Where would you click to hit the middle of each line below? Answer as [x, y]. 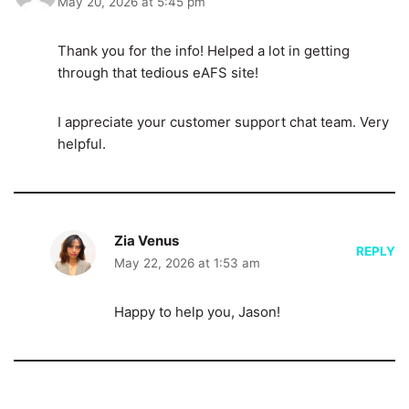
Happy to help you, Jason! [197, 311]
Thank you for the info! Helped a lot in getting [203, 50]
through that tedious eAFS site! [157, 72]
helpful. [81, 143]
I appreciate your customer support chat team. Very [223, 121]
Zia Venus [147, 240]
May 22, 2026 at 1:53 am [187, 262]
